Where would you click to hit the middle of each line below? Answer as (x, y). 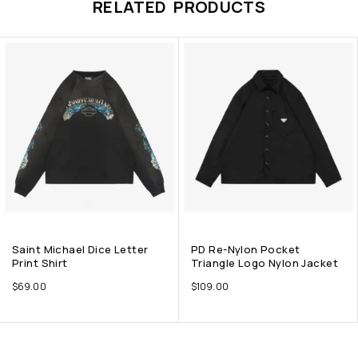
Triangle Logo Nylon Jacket (265, 263)
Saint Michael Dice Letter (80, 250)
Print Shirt (40, 263)
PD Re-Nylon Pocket (246, 250)
